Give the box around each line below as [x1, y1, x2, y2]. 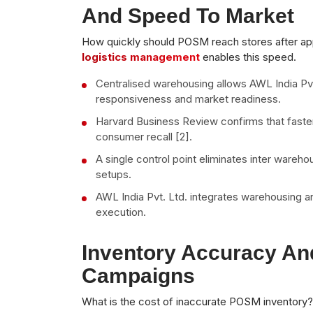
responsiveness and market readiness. [96, 92, 281, 105]
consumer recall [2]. [96, 129, 192, 143]
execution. [96, 205, 146, 219]
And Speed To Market [82, 3, 294, 27]
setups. [96, 167, 131, 181]
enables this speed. [200, 50, 296, 64]
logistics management [82, 50, 200, 64]
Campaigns [82, 263, 195, 287]
